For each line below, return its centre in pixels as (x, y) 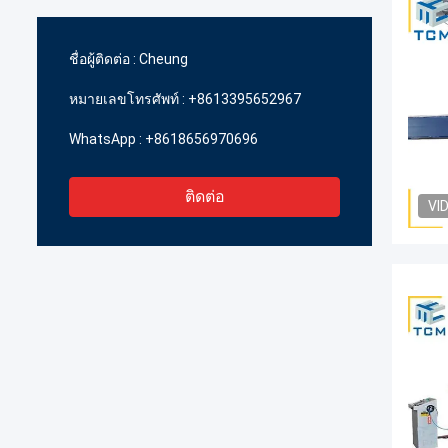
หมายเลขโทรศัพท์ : (127, 99)
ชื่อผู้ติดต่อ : (102, 59)
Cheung (163, 59)
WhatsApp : (105, 139)
